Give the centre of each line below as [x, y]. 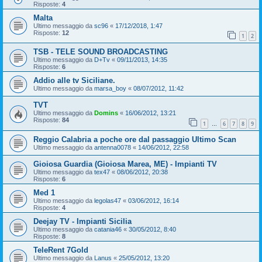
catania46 [108, 229]
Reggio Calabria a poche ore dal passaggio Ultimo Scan [135, 139]
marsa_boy [110, 89]
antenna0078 [113, 147]
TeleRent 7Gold [61, 250]
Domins [106, 113]
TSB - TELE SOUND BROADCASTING [101, 52]
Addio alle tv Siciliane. [74, 81]
